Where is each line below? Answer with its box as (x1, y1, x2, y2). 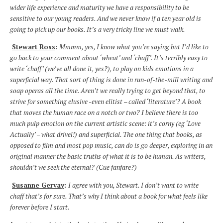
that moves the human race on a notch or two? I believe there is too (10, 108, 198, 117)
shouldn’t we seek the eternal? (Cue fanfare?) (10, 163, 137, 172)
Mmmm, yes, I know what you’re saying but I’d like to (59, 42, 209, 52)
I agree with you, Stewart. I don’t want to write (68, 180, 199, 190)
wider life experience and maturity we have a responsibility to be (10, 2, 189, 12)
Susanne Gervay (12, 180, 64, 190)
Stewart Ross (12, 42, 55, 52)
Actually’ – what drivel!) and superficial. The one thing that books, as (10, 130, 202, 139)
